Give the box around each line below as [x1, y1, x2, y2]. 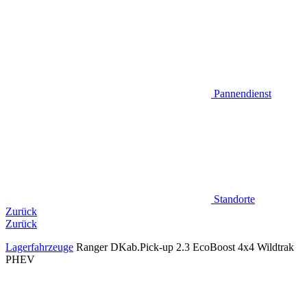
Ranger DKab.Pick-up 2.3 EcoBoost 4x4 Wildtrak [76, 241, 294, 253]
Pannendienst [214, 87, 271, 99]
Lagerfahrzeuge [5, 241, 73, 253]
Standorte [214, 193, 255, 205]
